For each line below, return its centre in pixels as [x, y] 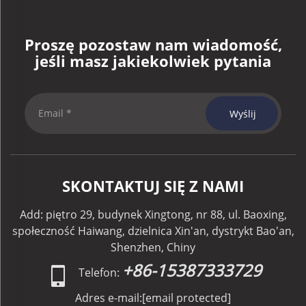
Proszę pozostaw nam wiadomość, [153, 44]
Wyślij [243, 113]
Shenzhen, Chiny [153, 247]
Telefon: [99, 273]
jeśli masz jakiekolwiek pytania [153, 61]
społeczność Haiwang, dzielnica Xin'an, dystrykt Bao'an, [153, 231]
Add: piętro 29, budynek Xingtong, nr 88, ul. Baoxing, [153, 214]
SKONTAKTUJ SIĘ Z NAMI [153, 186]
